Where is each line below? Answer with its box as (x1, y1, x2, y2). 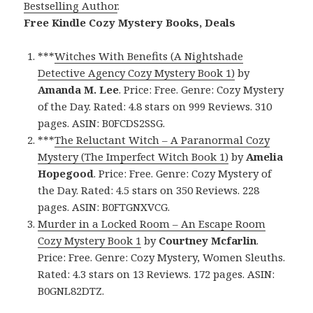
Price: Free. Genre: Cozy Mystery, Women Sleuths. (38, 250, 286, 265)
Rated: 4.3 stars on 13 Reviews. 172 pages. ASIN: (38, 267, 275, 282)
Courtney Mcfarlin (159, 233, 257, 248)
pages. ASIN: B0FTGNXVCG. (38, 200, 170, 214)
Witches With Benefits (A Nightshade (54, 49, 244, 64)
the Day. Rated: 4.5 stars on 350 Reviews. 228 (38, 183, 260, 198)
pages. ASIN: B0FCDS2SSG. (38, 116, 166, 131)
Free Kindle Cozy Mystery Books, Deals (24, 15, 236, 30)
